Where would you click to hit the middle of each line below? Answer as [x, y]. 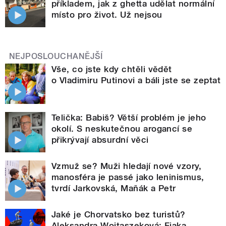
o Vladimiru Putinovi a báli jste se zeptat [136, 80]
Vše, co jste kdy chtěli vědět [112, 69]
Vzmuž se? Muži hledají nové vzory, [127, 166]
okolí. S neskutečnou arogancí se [122, 128]
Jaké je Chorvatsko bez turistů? [119, 214]
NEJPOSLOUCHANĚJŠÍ [56, 56]
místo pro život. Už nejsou [107, 14]
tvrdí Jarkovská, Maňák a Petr [114, 188]
